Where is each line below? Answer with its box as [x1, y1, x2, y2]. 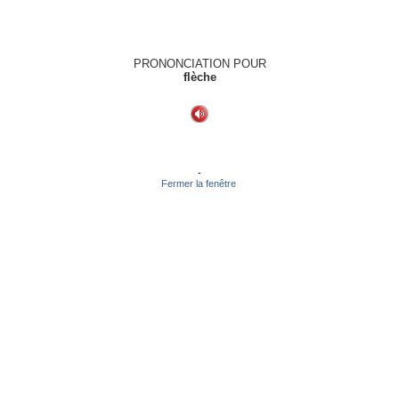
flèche [183, 70, 216, 84]
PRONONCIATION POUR [133, 57, 266, 70]
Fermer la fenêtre [160, 178, 239, 189]
